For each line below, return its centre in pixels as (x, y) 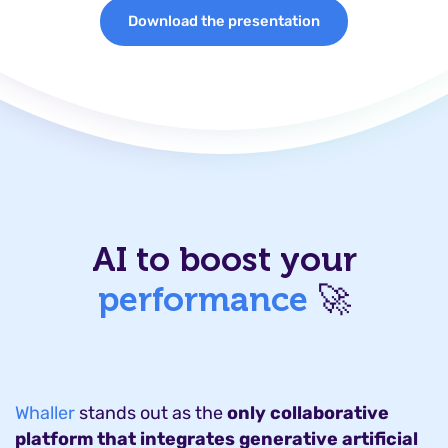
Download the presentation (224, 21)
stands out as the (151, 413)
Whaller (45, 413)
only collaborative (308, 413)
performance (202, 299)
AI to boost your (224, 259)
